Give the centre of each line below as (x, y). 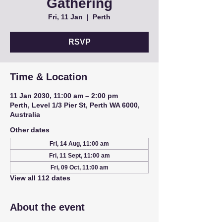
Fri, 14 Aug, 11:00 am (79, 144)
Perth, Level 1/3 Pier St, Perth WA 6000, (75, 105)
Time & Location (49, 77)
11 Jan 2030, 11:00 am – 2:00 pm (64, 96)
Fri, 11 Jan (65, 17)
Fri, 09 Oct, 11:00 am (79, 167)
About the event (47, 207)
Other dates (30, 130)
